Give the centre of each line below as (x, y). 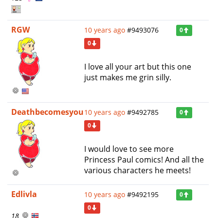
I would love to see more (129, 149)
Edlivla (24, 194)
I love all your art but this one (138, 66)
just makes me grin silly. (128, 77)
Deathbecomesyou (47, 112)
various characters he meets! (137, 170)
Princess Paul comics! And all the (144, 159)
